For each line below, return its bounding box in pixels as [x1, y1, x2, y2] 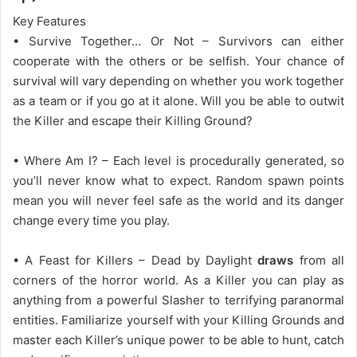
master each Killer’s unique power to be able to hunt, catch [13, 331, 344, 347]
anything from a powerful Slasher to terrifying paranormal [13, 292, 344, 308]
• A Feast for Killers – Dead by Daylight [13, 252, 258, 268]
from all [293, 252, 345, 268]
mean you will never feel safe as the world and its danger [13, 192, 344, 208]
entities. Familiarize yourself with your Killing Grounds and [13, 312, 344, 328]
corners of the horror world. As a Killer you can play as [13, 272, 344, 288]
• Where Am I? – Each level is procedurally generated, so [13, 152, 344, 168]
